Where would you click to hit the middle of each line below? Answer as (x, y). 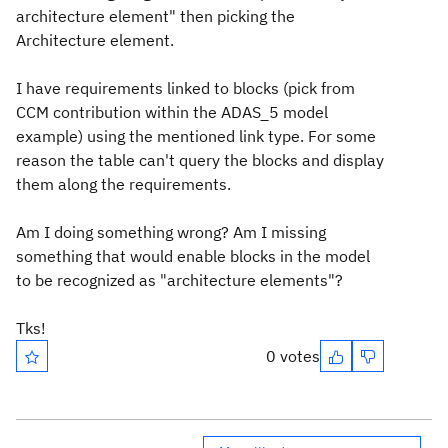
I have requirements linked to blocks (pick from (185, 88)
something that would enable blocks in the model (193, 256)
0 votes (293, 356)
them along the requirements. (125, 184)
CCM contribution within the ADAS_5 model (172, 112)
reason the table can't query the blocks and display (200, 160)
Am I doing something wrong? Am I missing (171, 232)
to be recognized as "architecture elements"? (179, 280)
